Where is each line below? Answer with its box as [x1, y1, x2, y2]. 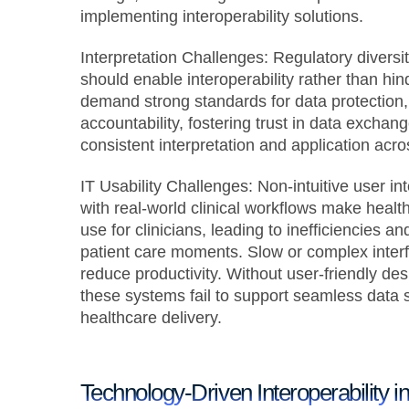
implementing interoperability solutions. [79, 6, 363, 26]
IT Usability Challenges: [79, 176, 253, 195]
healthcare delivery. [79, 308, 222, 327]
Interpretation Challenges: [79, 47, 268, 67]
